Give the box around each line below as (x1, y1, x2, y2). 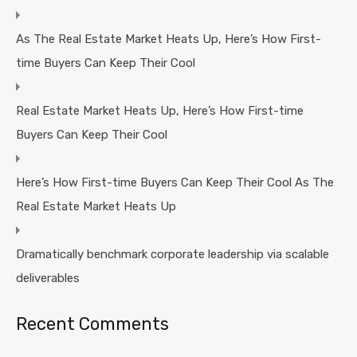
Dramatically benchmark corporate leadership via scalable (16, 247, 329, 262)
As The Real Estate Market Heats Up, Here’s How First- (16, 32, 321, 47)
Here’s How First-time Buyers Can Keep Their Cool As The (16, 175, 334, 190)
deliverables (16, 271, 80, 286)
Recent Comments (16, 313, 169, 335)
